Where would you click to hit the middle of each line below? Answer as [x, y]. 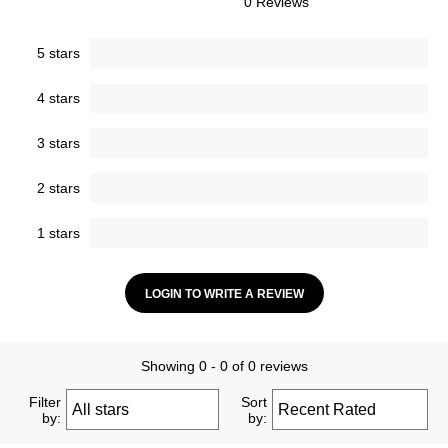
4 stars [58, 98]
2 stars [58, 188]
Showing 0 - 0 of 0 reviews [224, 366]
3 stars [58, 143]
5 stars [58, 53]
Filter [45, 401]
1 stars [58, 233]
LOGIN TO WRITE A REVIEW [224, 294]
